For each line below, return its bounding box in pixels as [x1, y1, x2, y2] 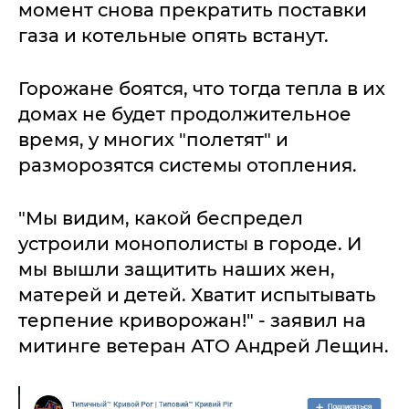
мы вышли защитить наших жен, [18, 257, 335, 280]
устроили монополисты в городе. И [18, 232, 362, 255]
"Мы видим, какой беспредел [18, 206, 303, 229]
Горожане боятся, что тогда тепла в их [18, 77, 385, 100]
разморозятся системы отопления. [18, 153, 357, 176]
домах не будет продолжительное [18, 102, 351, 125]
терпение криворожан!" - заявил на [18, 309, 366, 331]
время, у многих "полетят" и [18, 128, 288, 151]
